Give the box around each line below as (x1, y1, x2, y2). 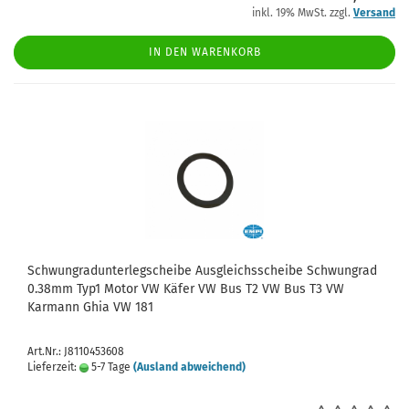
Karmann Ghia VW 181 (27, 299, 153, 315)
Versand (353, 6, 395, 19)
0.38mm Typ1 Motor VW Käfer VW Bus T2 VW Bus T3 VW (27, 281, 344, 297)
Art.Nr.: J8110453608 (27, 345, 124, 358)
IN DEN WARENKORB (148, 46, 261, 58)
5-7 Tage (89, 361, 131, 373)
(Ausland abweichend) (133, 361, 246, 373)
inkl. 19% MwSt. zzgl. (252, 6, 353, 19)
